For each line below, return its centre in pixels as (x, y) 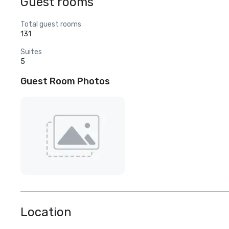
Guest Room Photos (65, 81)
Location (46, 212)
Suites (31, 52)
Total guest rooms (51, 24)
